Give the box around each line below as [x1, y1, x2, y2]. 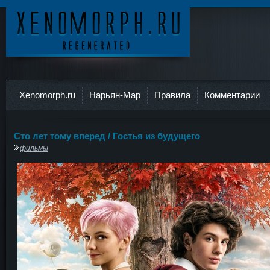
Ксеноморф [6, 57, 63, 67]
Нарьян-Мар [89, 90, 140, 100]
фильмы [20, 143, 48, 152]
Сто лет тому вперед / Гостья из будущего [14, 131, 200, 141]
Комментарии [204, 90, 260, 100]
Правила [154, 90, 190, 100]
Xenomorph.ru [19, 90, 75, 100]
